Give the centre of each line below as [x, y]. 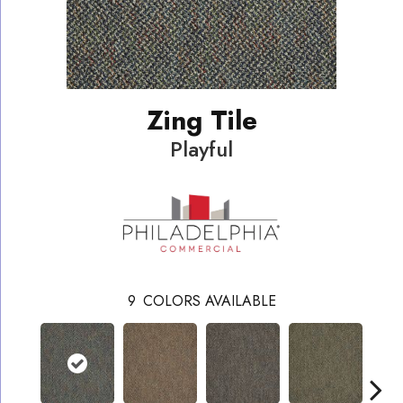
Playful [201, 148]
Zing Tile [201, 120]
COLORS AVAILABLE [209, 300]
